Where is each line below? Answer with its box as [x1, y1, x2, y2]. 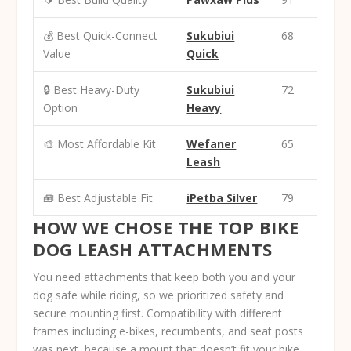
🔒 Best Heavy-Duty [43, 81, 140, 97]
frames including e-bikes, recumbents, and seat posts [33, 323, 304, 338]
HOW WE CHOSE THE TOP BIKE [33, 215, 299, 239]
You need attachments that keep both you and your [33, 269, 296, 284]
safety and [230, 287, 284, 302]
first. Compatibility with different [118, 305, 283, 320]
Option [43, 100, 78, 115]
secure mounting [33, 305, 119, 320]
